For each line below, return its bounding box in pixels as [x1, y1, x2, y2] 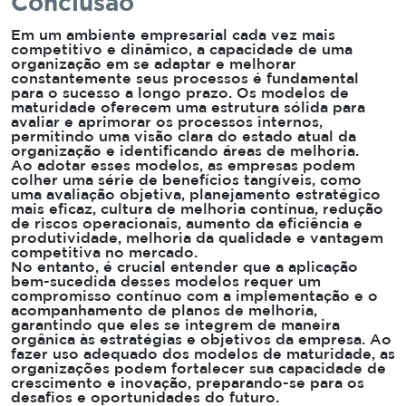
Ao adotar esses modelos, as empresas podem [11, 159, 355, 173]
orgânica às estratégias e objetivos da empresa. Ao [11, 333, 391, 347]
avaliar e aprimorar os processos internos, [11, 115, 323, 130]
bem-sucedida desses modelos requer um [11, 275, 321, 289]
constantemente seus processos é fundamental [11, 72, 359, 86]
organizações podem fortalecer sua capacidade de [11, 362, 386, 376]
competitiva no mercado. [11, 246, 198, 260]
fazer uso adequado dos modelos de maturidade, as [11, 347, 395, 362]
